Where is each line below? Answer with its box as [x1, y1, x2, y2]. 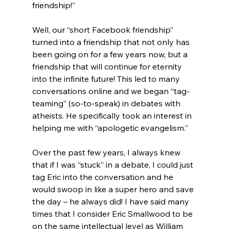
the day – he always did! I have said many [32, 196, 191, 207]
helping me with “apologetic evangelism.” [32, 122, 188, 133]
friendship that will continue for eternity [32, 61, 184, 72]
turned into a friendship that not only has [32, 36, 192, 47]
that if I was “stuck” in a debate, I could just [32, 159, 195, 170]
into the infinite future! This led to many [32, 73, 182, 84]
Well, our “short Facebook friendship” [32, 24, 175, 35]
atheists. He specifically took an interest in [32, 110, 194, 121]
